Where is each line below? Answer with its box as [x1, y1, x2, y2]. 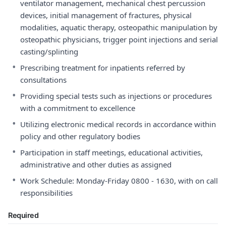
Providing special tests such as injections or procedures [20, 91, 212, 101]
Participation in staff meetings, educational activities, [20, 147, 203, 157]
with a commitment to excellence [20, 103, 135, 113]
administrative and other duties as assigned [20, 159, 172, 169]
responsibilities [20, 188, 73, 198]
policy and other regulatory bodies [20, 131, 140, 141]
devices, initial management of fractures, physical [20, 10, 192, 20]
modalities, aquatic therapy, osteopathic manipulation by [20, 22, 217, 32]
